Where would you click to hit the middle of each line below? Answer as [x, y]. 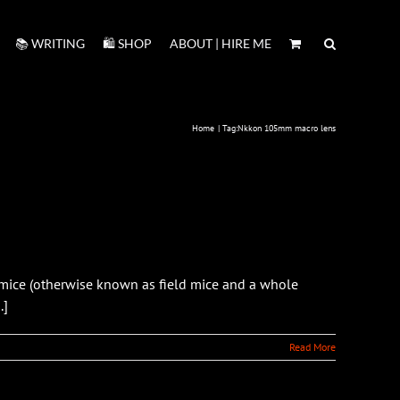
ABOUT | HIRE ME [221, 43]
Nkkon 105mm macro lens [287, 128]
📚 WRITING [50, 43]
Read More [312, 347]
